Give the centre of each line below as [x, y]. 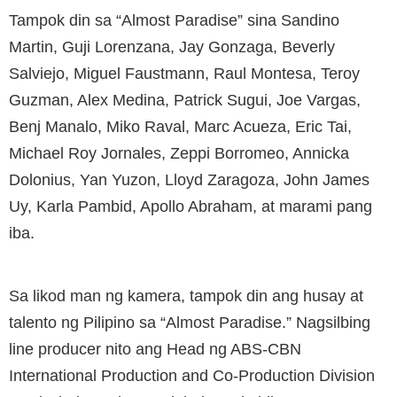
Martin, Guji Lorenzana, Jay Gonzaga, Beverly [172, 47]
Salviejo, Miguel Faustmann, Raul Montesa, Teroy [184, 73]
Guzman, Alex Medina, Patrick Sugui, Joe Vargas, [185, 100]
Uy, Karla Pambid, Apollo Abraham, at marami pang [191, 206]
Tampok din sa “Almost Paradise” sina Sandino [174, 20]
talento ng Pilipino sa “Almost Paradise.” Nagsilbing [190, 322]
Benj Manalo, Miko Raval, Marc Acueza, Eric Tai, [180, 126]
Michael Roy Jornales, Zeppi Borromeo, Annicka [179, 153]
